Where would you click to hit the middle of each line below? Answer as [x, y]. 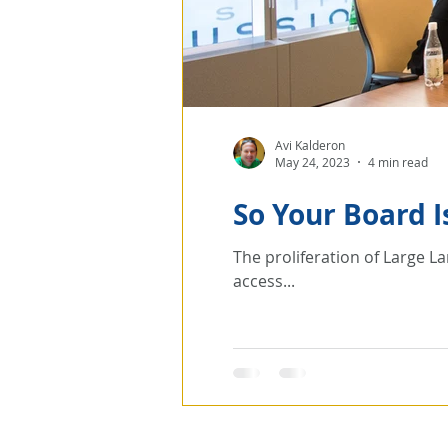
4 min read [398, 162]
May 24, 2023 [312, 162]
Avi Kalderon [310, 144]
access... [264, 281]
